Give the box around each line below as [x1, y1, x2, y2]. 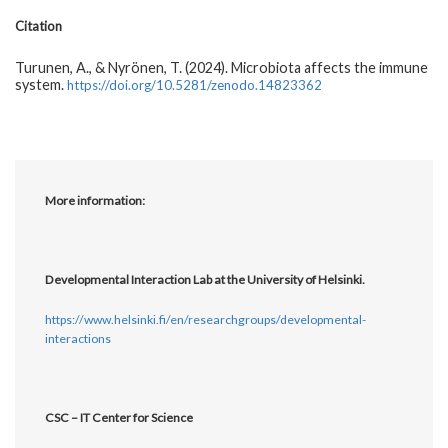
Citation [15, 17, 62, 34]
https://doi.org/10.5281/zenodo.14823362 [67, 76, 322, 93]
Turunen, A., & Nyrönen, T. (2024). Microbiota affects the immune [15, 58, 428, 76]
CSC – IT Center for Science [45, 409, 194, 425]
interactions [45, 330, 112, 346]
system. [15, 75, 67, 93]
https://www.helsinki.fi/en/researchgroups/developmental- [45, 311, 367, 327]
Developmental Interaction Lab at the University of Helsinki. [45, 272, 366, 288]
